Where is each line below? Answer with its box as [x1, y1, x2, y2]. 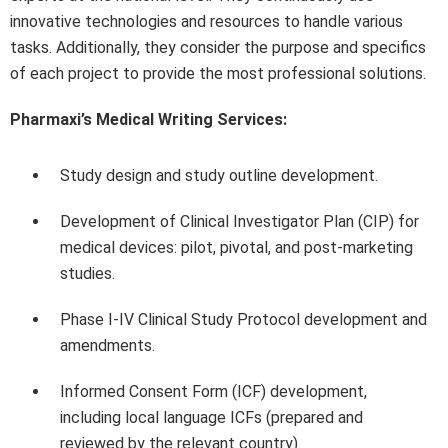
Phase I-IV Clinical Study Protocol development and [60, 309, 427, 329]
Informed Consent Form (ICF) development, [60, 381, 367, 401]
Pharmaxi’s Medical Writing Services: [10, 109, 287, 129]
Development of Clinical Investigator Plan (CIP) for [60, 211, 419, 231]
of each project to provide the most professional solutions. [10, 63, 426, 83]
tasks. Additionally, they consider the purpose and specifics [10, 37, 426, 57]
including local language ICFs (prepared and [60, 407, 363, 427]
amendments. [60, 335, 155, 355]
